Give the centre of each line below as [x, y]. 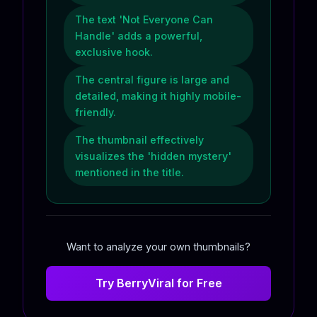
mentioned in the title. [129, 172]
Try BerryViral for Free [158, 283]
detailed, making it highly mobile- [158, 96]
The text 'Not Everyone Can [144, 19]
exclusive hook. [114, 52]
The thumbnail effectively [139, 140]
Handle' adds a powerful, [139, 36]
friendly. [96, 112]
